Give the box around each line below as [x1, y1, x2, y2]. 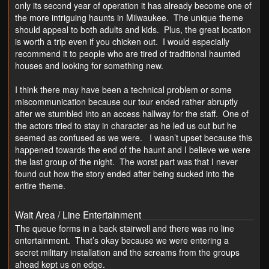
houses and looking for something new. [15, 59, 166, 71]
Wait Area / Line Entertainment [15, 207, 141, 221]
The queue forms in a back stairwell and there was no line [15, 222, 234, 234]
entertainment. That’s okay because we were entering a [15, 234, 229, 246]
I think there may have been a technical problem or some [15, 83, 232, 95]
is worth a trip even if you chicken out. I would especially [15, 35, 229, 47]
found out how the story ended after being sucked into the [15, 167, 234, 180]
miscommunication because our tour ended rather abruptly [15, 95, 238, 107]
